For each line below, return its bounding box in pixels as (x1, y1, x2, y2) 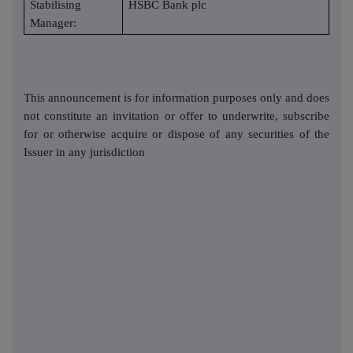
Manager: (30, 17, 77, 30)
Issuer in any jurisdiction (24, 146, 145, 159)
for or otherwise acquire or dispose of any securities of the (24, 128, 329, 141)
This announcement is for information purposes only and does (24, 91, 329, 105)
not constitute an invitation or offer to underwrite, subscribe (24, 110, 329, 123)
